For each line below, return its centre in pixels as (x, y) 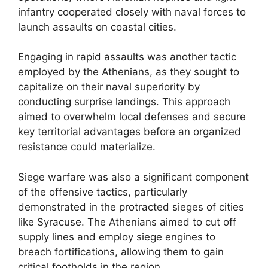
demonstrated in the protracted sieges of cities (131, 207)
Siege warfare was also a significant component (133, 177)
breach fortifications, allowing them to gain (121, 252)
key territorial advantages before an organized (130, 132)
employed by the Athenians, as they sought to (129, 72)
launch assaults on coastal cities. (97, 27)
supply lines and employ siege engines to (117, 237)
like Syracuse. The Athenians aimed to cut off (127, 222)
